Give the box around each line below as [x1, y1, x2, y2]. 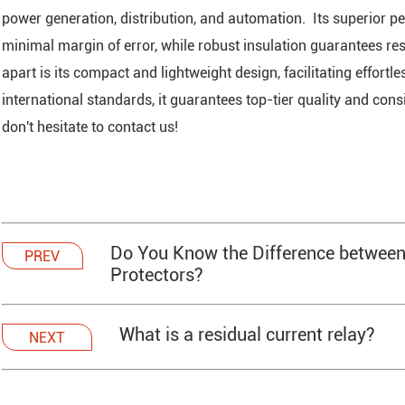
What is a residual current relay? [119, 324, 375, 345]
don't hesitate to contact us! [2, 118, 178, 136]
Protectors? [109, 264, 203, 286]
